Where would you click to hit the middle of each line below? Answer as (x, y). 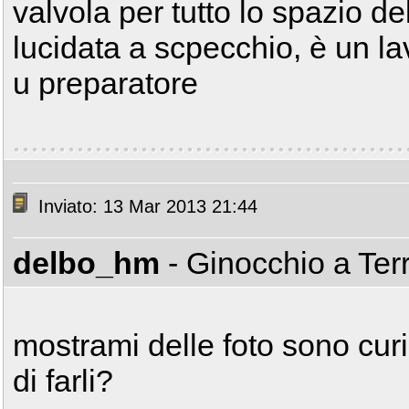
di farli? (63, 381)
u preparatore (105, 83)
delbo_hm (86, 263)
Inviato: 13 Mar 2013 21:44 (145, 207)
